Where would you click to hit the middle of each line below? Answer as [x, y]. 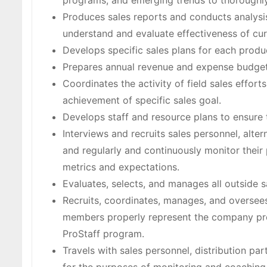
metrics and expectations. [121, 167]
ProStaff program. [103, 234]
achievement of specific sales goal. [142, 100]
